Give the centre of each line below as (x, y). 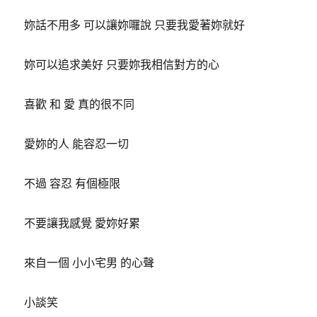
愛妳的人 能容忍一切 (77, 143)
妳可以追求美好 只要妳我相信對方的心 (122, 64)
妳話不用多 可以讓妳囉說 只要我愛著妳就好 (135, 24)
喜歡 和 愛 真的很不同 (80, 104)
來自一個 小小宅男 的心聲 (90, 262)
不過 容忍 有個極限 (73, 183)
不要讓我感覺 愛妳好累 (82, 223)
